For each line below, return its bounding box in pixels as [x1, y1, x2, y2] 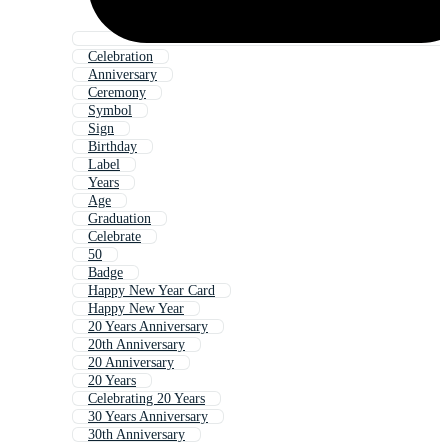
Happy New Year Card [88, 283, 215, 299]
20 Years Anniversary [88, 319, 208, 335]
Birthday [88, 139, 137, 155]
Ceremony [88, 85, 146, 101]
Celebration [88, 49, 153, 65]
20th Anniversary [88, 337, 185, 353]
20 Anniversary [88, 355, 174, 371]
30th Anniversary [88, 427, 185, 443]
